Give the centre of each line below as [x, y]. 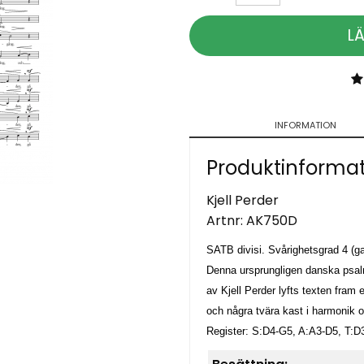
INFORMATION [305, 126]
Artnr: [226, 221]
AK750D [271, 221]
